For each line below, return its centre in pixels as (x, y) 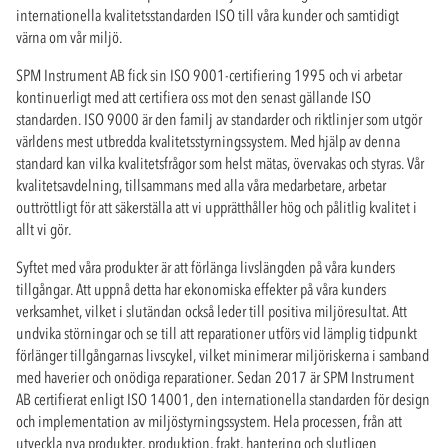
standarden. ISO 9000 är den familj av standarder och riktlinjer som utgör (219, 119)
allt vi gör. (43, 229)
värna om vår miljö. (69, 37)
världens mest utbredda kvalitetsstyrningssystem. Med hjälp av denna (208, 141)
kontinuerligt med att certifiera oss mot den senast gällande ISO (193, 97)
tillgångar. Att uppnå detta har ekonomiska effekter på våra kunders (201, 289)
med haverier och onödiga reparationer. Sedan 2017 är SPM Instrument (215, 377)
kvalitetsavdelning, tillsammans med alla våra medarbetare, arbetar (201, 185)
